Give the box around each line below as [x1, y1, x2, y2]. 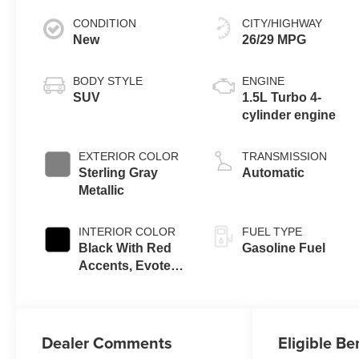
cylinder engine [242, 108, 337, 123]
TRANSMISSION [242, 150, 328, 163]
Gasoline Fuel [242, 241, 326, 256]
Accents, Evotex [79, 259, 179, 273]
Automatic [242, 166, 305, 180]
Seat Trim [79, 276, 136, 291]
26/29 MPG [242, 33, 307, 47]
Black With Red [79, 241, 172, 256]
